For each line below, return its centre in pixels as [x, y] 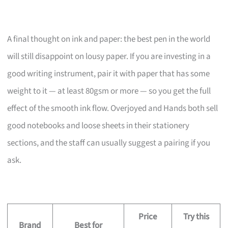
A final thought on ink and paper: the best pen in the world [109, 39]
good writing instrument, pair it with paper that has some [109, 74]
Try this [196, 217]
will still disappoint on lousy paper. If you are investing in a [109, 56]
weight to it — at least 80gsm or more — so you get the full [109, 91]
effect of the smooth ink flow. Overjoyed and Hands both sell [113, 108]
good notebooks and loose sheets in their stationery [98, 125]
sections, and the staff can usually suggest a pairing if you [109, 143]
